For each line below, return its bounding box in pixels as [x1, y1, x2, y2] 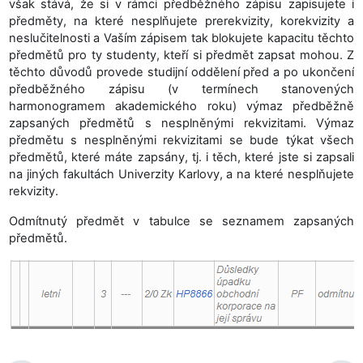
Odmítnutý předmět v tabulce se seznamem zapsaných [9, 214, 354, 229]
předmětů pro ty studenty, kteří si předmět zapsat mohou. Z [9, 48, 354, 63]
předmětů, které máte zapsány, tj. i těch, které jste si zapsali [9, 150, 354, 165]
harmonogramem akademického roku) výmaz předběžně [9, 99, 354, 114]
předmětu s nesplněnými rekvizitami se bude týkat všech [9, 133, 354, 148]
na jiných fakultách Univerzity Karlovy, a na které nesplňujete [9, 167, 354, 182]
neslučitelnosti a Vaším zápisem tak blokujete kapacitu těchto [9, 31, 354, 46]
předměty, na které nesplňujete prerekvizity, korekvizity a [9, 14, 354, 29]
